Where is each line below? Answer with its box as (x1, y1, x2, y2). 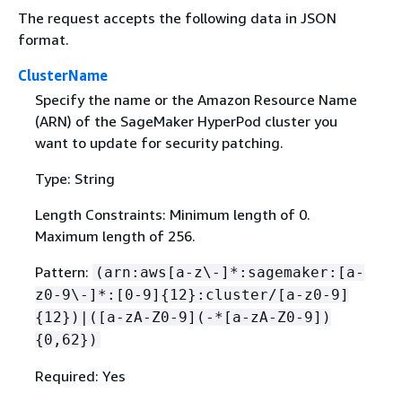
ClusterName (18, 66, 108, 84)
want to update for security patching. (34, 134, 284, 153)
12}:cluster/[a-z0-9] (169, 286, 349, 304)
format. (18, 31, 69, 48)
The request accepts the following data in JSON (18, 9, 336, 27)
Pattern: (34, 263, 92, 282)
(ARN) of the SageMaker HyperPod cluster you (34, 112, 337, 131)
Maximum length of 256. (34, 227, 196, 246)
